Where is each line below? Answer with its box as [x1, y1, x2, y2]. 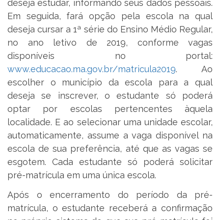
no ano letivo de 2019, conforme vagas [7, 37, 213, 48]
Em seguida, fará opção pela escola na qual [7, 11, 213, 22]
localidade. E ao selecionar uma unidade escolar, [7, 117, 213, 128]
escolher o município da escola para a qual [7, 77, 213, 88]
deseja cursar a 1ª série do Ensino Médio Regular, [7, 24, 213, 35]
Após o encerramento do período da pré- [7, 189, 213, 200]
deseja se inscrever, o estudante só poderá [7, 90, 213, 101]
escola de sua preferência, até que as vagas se [7, 143, 213, 154]
